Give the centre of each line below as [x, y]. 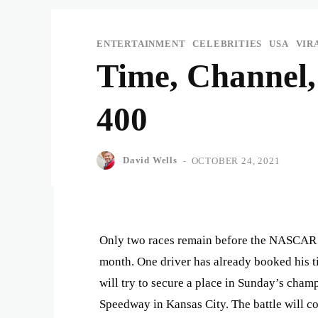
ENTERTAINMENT [141, 43]
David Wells [150, 160]
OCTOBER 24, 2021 [236, 161]
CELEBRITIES [227, 43]
